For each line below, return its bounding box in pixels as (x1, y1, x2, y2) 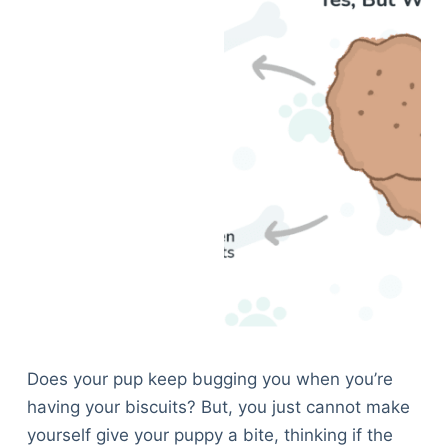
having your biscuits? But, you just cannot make (26, 397, 410, 418)
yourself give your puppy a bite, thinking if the (26, 425, 393, 446)
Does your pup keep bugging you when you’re (26, 369, 393, 390)
